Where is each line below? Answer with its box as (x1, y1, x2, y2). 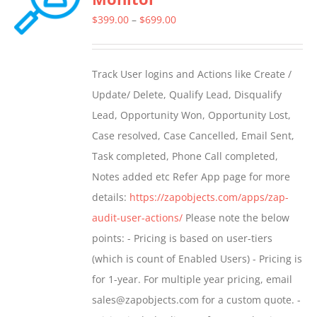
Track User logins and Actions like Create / (92, 67, 292, 81)
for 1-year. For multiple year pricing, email (92, 272, 293, 287)
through (175, 74, 214, 88)
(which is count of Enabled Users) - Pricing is (92, 252, 303, 266)
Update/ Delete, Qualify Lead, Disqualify (92, 88, 282, 102)
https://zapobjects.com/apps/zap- (129, 190, 289, 204)
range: (175, 33, 207, 47)
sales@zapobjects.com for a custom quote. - (92, 293, 301, 307)
